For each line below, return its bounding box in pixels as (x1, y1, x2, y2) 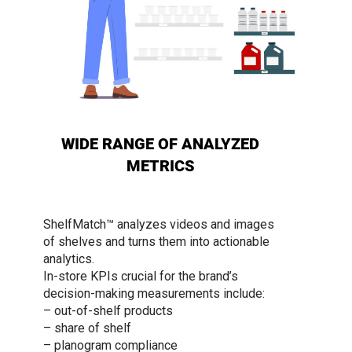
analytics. (43, 251, 94, 266)
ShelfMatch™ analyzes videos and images (43, 217, 274, 232)
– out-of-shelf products (43, 303, 173, 318)
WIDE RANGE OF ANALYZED (61, 134, 259, 153)
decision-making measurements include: (43, 286, 265, 301)
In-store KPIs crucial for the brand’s (43, 269, 238, 284)
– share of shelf (43, 321, 131, 335)
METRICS (126, 156, 195, 175)
